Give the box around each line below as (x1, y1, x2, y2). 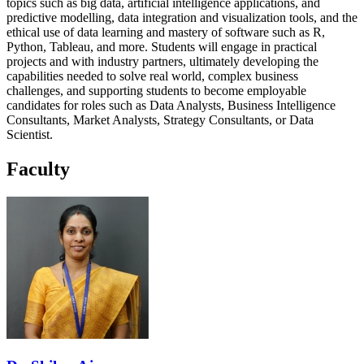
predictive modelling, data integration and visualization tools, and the (6, 11, 357, 25)
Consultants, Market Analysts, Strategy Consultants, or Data (6, 113, 314, 128)
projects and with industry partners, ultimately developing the (6, 54, 318, 69)
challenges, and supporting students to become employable (6, 84, 306, 98)
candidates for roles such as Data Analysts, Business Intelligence (6, 98, 336, 113)
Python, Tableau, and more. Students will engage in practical (6, 40, 317, 54)
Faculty (6, 158, 70, 180)
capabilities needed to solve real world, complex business (6, 69, 298, 84)
